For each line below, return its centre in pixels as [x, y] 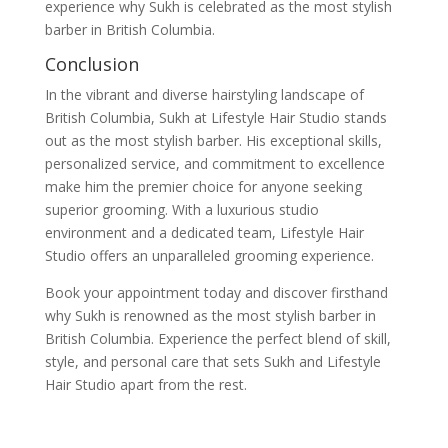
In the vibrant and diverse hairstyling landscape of [204, 94]
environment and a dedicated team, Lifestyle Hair [204, 232]
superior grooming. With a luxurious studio [181, 209]
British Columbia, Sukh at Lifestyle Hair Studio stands [215, 117]
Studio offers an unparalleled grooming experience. [209, 255]
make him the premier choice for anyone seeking [203, 186]
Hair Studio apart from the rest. [145, 384]
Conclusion [91, 63]
